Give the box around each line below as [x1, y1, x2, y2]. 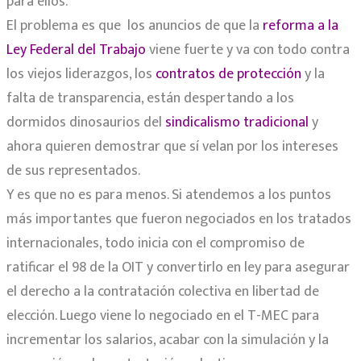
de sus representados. [6, 158, 140, 183]
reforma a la [263, 13, 338, 38]
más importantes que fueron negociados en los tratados [6, 206, 351, 231]
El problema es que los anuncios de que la [6, 13, 263, 38]
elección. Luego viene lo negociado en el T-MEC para [6, 303, 319, 328]
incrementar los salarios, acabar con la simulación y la [6, 327, 329, 352]
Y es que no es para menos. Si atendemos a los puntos [6, 182, 331, 207]
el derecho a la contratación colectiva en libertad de [6, 279, 319, 304]
